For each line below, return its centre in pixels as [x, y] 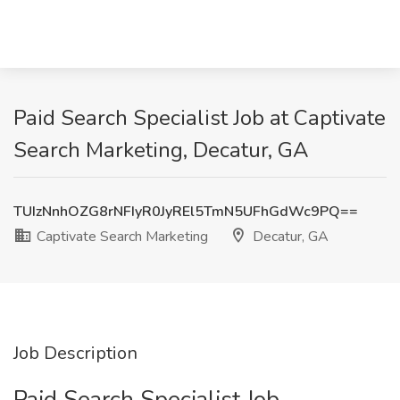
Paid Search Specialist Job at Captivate [200, 118]
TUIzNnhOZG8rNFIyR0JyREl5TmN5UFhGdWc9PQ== [186, 212]
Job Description [75, 353]
